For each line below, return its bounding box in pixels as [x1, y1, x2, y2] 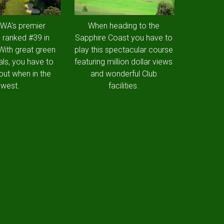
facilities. [108, 81, 139, 90]
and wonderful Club [90, 69, 157, 78]
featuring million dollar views [74, 57, 173, 66]
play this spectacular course [74, 45, 173, 54]
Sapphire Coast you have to [74, 33, 172, 42]
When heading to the [87, 21, 159, 30]
